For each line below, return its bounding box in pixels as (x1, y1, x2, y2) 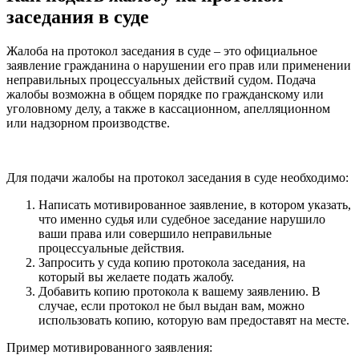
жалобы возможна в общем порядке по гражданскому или (6, 87, 324, 101)
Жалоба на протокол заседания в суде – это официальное (6, 43, 317, 58)
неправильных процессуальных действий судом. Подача (6, 72, 316, 87)
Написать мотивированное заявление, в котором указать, (38, 197, 351, 212)
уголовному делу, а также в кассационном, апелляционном (6, 101, 330, 115)
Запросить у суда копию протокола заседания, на (38, 255, 305, 269)
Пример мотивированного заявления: (6, 340, 212, 354)
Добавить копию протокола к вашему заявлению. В (38, 284, 321, 298)
